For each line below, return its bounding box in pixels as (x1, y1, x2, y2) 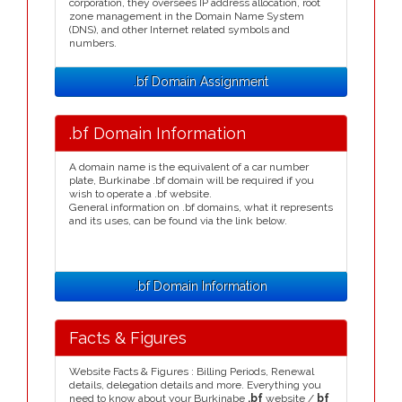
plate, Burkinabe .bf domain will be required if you (69, 174, 314, 187)
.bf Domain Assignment (134, 74, 268, 89)
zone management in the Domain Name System (69, 10, 304, 22)
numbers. (69, 37, 117, 49)
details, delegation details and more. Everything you (69, 379, 321, 391)
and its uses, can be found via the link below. (69, 214, 287, 227)
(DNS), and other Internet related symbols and (69, 23, 290, 36)
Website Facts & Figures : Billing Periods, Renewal (69, 365, 314, 378)
